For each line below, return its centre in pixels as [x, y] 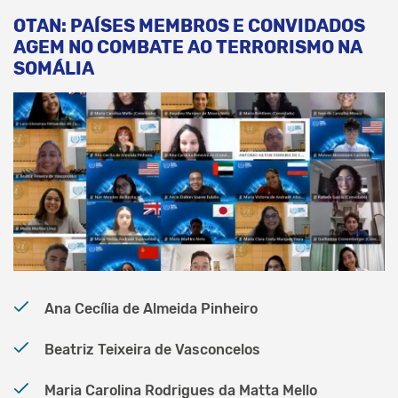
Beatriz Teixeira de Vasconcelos [152, 349]
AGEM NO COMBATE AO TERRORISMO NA [188, 47]
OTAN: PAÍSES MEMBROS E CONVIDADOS [189, 25]
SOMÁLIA [54, 68]
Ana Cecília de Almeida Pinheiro [151, 308]
